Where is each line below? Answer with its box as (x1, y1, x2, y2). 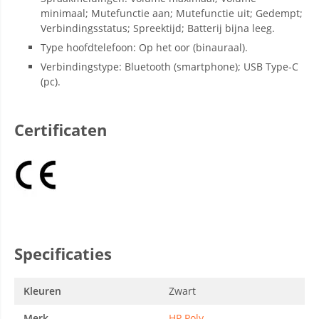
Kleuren (23, 284, 61, 298)
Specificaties (14, 243, 112, 264)
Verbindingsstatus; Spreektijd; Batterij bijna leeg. (41, 21, 275, 35)
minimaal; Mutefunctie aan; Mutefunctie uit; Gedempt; (41, 6, 303, 20)
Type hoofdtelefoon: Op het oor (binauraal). (41, 41, 248, 54)
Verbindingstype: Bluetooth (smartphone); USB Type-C (41, 60, 298, 73)
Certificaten (14, 119, 107, 140)
